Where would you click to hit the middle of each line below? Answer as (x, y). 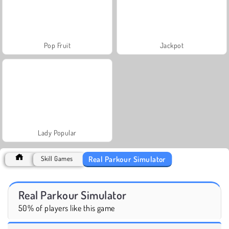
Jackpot (172, 45)
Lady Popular (57, 132)
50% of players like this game (67, 208)
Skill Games (57, 158)
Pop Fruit (57, 45)
